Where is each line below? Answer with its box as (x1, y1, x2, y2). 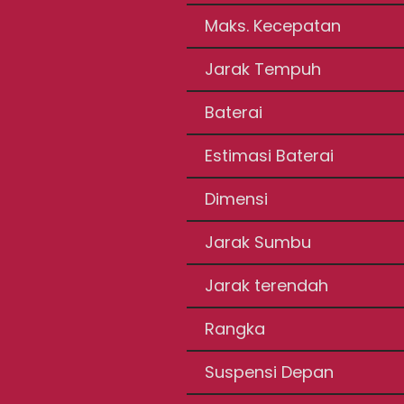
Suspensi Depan (205, 361, 335, 383)
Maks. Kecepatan (205, 14, 342, 37)
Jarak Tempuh (205, 58, 322, 80)
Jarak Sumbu (205, 231, 312, 253)
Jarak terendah (205, 274, 329, 297)
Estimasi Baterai (205, 144, 335, 167)
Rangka (205, 317, 266, 340)
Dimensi (205, 188, 269, 210)
